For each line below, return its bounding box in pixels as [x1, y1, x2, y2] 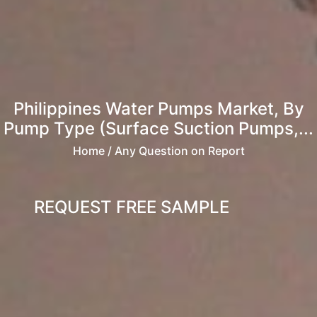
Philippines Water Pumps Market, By [13, 98, 304, 120]
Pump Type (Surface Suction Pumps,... [4, 118, 313, 139]
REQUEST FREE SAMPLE [34, 197, 229, 218]
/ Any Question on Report [104, 144, 245, 158]
